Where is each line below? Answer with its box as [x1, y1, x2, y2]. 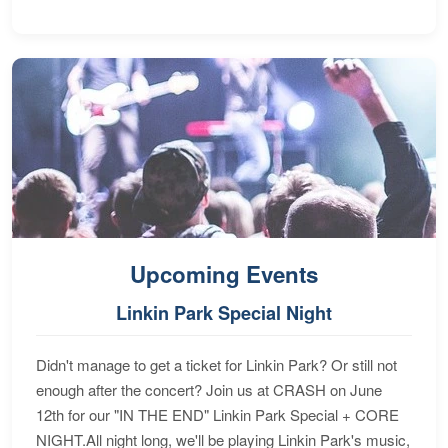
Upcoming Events [130, 257, 318, 290]
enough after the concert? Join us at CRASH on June [36, 378, 382, 400]
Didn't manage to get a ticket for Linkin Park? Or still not [36, 353, 397, 375]
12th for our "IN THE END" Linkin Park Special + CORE [36, 403, 399, 425]
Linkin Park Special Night [116, 299, 332, 326]
